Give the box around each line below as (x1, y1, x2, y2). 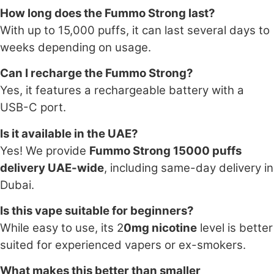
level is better (197, 221, 273, 235)
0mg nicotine (124, 221, 197, 235)
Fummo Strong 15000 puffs (89, 143, 242, 158)
